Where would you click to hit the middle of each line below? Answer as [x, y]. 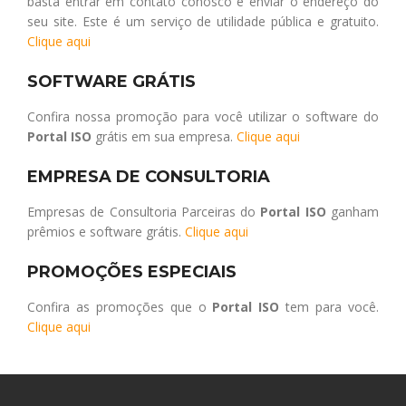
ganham [353, 211]
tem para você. [329, 306]
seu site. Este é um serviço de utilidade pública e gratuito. [203, 21]
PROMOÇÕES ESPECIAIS [132, 271]
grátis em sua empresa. [164, 136]
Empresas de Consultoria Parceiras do [144, 211]
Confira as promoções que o [120, 306]
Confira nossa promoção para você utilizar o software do [203, 116]
